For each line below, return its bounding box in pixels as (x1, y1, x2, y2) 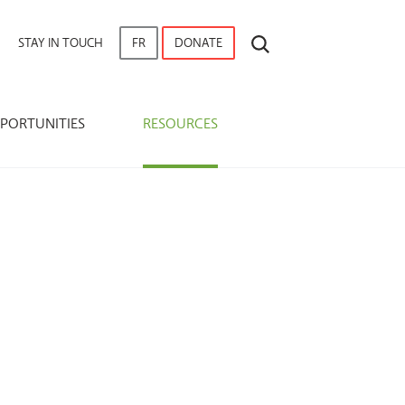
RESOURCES (143, 114, 218, 132)
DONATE (174, 34, 222, 51)
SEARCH (268, 31, 313, 47)
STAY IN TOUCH (18, 34, 103, 51)
